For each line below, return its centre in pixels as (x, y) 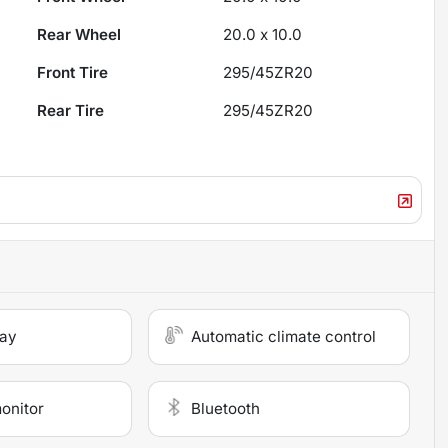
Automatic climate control (284, 337)
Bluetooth (226, 409)
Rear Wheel (79, 35)
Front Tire (73, 73)
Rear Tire (71, 111)
